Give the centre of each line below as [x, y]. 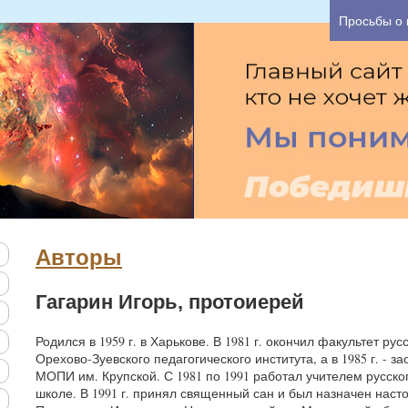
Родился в [67, 341]
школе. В [64, 393]
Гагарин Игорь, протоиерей [170, 302]
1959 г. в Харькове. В [162, 341]
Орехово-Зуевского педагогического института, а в [189, 358]
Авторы [79, 257]
